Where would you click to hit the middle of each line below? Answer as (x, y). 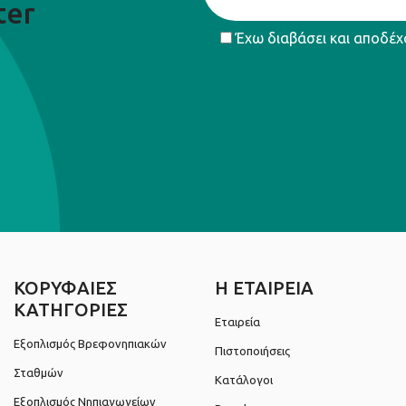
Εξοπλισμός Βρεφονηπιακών (91, 344)
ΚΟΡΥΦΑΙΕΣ (66, 288)
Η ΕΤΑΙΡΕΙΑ (265, 288)
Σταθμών (39, 373)
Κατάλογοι (244, 380)
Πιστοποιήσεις (253, 351)
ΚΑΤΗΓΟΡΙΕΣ (71, 310)
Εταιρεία (238, 322)
